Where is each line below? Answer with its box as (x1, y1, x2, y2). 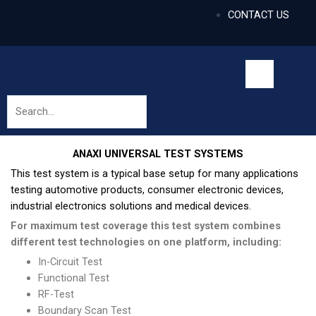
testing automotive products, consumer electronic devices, (11, 183, 284, 196)
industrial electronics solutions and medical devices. (11, 199, 251, 212)
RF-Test (37, 287, 74, 300)
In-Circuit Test (37, 255, 102, 268)
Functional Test (37, 271, 109, 284)
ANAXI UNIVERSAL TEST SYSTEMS (73, 147, 243, 160)
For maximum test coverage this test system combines (11, 219, 281, 232)
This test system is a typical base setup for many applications (11, 166, 298, 180)
